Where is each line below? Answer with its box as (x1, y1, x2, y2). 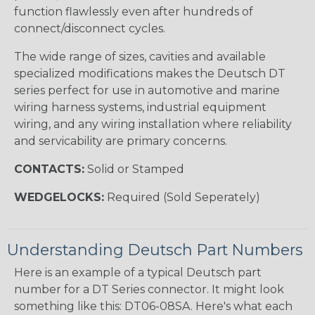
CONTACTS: (14, 162, 84, 176)
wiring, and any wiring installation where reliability (14, 117, 292, 131)
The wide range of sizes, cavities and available (14, 49, 266, 63)
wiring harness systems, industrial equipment (14, 100, 266, 114)
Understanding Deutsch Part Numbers (7, 240, 303, 259)
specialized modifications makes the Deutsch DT (14, 66, 285, 80)
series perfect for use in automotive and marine (14, 83, 280, 97)
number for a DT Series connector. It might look (14, 282, 284, 296)
